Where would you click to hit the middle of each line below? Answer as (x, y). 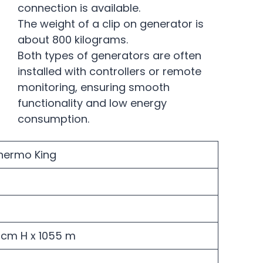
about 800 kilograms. (73, 40)
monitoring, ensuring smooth (94, 87)
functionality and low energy (92, 103)
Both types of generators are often (109, 55)
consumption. (53, 119)
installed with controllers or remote (109, 71)
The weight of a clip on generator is (111, 24)
